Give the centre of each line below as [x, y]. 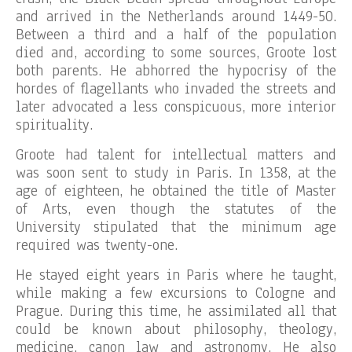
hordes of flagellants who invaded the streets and [176, 89]
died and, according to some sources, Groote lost [176, 53]
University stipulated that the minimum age [176, 227]
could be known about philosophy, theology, [176, 329]
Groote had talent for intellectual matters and [176, 155]
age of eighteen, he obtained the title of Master [176, 191]
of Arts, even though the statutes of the [176, 209]
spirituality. [54, 125]
